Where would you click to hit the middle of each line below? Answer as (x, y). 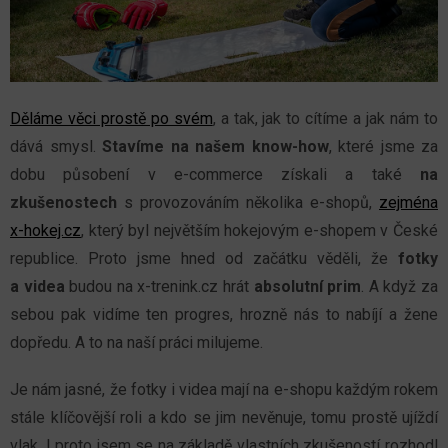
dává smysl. (53, 147)
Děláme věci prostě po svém (111, 119)
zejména (408, 203)
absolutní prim (307, 287)
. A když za (400, 287)
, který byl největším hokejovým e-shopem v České (259, 231)
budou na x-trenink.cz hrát (159, 287)
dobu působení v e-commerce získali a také (215, 175)
